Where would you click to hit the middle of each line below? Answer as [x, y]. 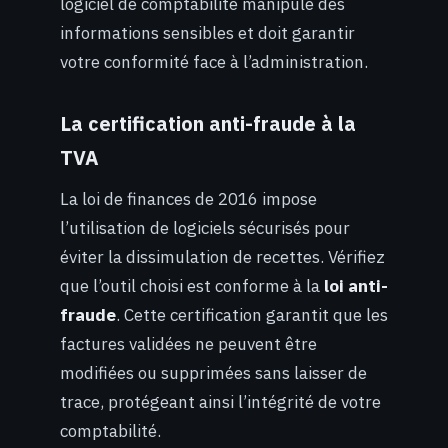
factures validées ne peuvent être [188, 344]
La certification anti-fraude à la [208, 124]
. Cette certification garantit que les [252, 315]
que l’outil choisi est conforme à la [192, 286]
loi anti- [356, 286]
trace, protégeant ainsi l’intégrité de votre [220, 402]
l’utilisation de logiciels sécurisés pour [205, 228]
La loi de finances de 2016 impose [188, 199]
